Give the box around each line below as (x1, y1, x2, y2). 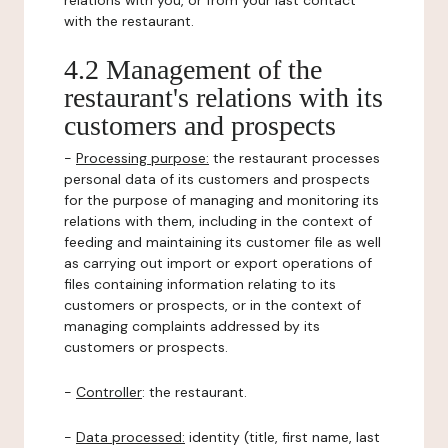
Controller (76, 383, 142, 401)
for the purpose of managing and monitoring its (64, 191, 379, 209)
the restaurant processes (209, 149, 380, 167)
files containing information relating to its (64, 275, 336, 293)
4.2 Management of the (64, 54, 322, 85)
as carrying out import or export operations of (64, 254, 372, 272)
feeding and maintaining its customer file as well (64, 233, 381, 251)
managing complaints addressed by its (64, 317, 320, 335)
